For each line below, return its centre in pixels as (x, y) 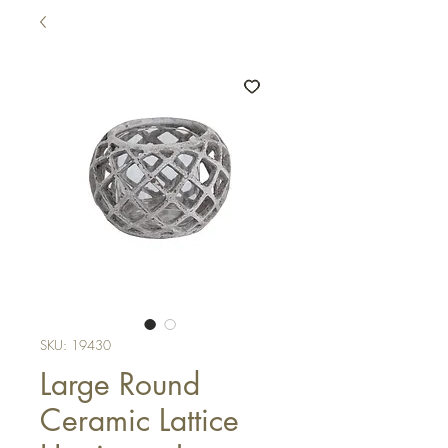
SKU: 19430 (75, 345)
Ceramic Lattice (139, 420)
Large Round (120, 384)
